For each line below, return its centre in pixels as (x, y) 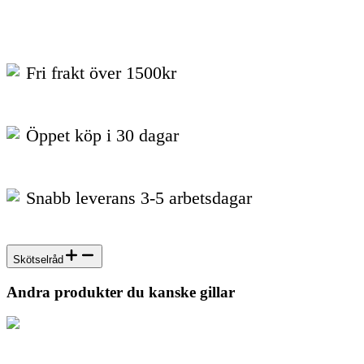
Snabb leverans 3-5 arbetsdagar (139, 197)
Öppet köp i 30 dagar (102, 136)
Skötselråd (38, 260)
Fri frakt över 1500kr (101, 73)
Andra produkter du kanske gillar (121, 292)
